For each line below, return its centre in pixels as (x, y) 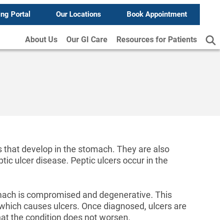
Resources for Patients (157, 40)
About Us (41, 40)
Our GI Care (87, 40)
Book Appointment (157, 14)
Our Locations (78, 14)
